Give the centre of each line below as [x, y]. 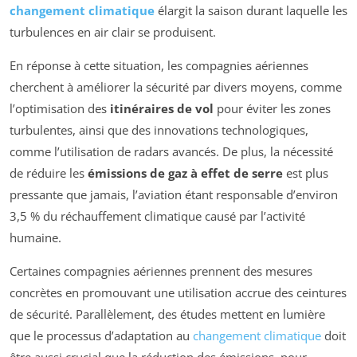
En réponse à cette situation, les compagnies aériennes [159, 66]
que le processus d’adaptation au [101, 336]
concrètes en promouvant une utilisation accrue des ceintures [178, 293]
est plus [306, 173]
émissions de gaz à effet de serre [185, 173]
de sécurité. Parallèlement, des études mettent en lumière [167, 314]
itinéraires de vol [162, 109]
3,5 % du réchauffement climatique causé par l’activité [157, 216]
